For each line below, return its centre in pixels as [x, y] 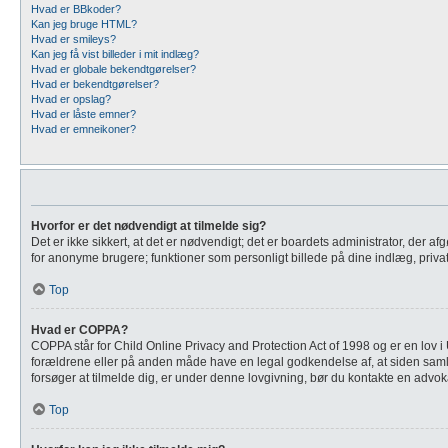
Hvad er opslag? [71, 99]
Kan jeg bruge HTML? [84, 24]
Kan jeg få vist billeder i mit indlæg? [115, 54]
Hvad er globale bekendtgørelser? [113, 69]
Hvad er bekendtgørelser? [95, 84]
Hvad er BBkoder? [76, 9]
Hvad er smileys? [73, 39]
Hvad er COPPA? [79, 330]
